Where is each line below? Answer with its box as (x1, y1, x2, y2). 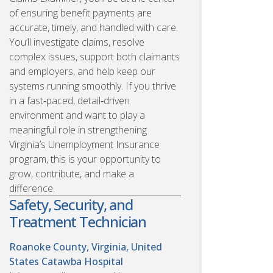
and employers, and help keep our (9, 64, 155, 78)
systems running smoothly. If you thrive (9, 79, 176, 93)
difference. (9, 181, 55, 195)
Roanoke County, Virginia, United (9, 239, 162, 253)
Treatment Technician (9, 211, 147, 232)
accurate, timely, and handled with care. (9, 20, 178, 34)
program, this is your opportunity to (9, 152, 161, 166)
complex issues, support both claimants (9, 49, 180, 63)
